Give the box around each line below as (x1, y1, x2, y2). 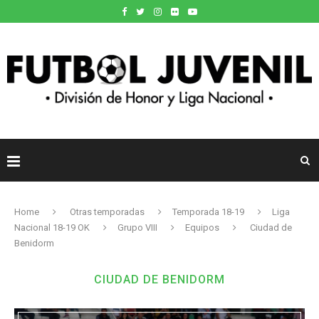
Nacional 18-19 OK (14, 221, 90, 233)
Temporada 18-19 (172, 206, 244, 217)
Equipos (185, 221, 219, 233)
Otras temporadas (70, 206, 145, 217)
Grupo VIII (117, 221, 157, 233)
